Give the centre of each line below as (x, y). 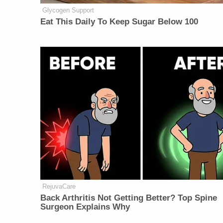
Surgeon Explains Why (85, 207)
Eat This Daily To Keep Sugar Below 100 (119, 21)
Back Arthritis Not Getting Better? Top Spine (129, 198)
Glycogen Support (68, 10)
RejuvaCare (59, 187)
